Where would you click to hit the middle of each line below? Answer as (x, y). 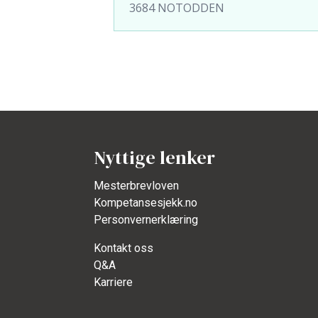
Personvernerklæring (146, 219)
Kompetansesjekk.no (146, 202)
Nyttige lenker (154, 157)
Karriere (113, 282)
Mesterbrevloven (136, 185)
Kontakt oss (124, 248)
